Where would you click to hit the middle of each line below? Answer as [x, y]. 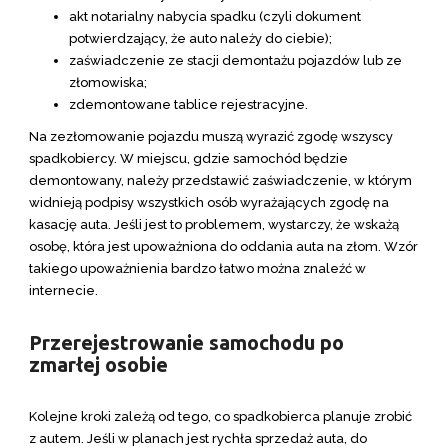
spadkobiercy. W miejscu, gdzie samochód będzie [188, 158]
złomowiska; [108, 82]
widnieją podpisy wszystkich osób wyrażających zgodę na [209, 202]
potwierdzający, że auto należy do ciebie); [200, 38]
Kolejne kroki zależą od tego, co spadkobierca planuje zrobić [220, 416]
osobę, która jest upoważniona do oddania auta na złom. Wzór [223, 246]
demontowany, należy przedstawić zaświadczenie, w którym [220, 180]
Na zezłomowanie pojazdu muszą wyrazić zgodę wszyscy [211, 136]
